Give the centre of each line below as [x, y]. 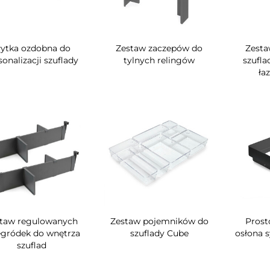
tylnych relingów [159, 60]
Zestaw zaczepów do [159, 48]
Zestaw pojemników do [159, 221]
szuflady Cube [159, 233]
